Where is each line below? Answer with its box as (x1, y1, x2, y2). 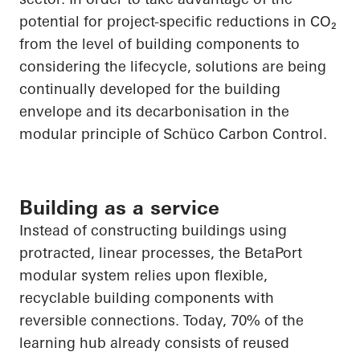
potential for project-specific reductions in (19, 12, 310, 31)
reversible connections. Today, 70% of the (19, 311, 304, 330)
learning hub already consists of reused (19, 333, 289, 353)
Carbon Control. (215, 125, 327, 144)
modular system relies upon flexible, (19, 266, 268, 285)
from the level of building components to (19, 35, 300, 54)
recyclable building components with (19, 288, 274, 308)
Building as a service (19, 196, 219, 220)
